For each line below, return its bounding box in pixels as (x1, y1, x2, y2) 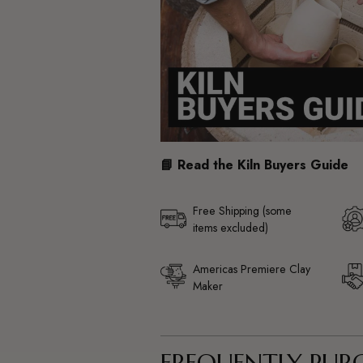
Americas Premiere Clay (192, 260, 310, 277)
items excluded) (192, 220, 268, 237)
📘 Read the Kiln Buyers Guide (160, 155, 348, 174)
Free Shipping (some (192, 203, 292, 220)
